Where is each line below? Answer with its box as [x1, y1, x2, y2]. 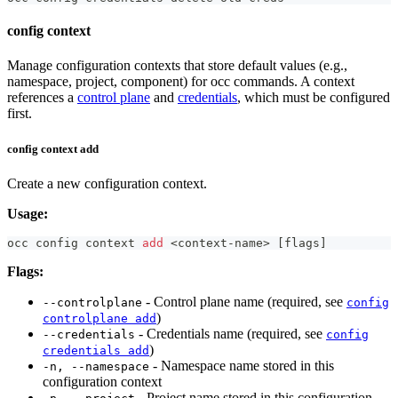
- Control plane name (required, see [142, 293, 346, 309]
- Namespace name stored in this [149, 357, 334, 373]
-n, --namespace [43, 359, 149, 373]
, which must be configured [237, 90, 390, 106]
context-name [178, 235, 263, 250]
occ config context [7, 235, 142, 250]
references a [7, 90, 77, 106]
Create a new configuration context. [7, 175, 207, 191]
